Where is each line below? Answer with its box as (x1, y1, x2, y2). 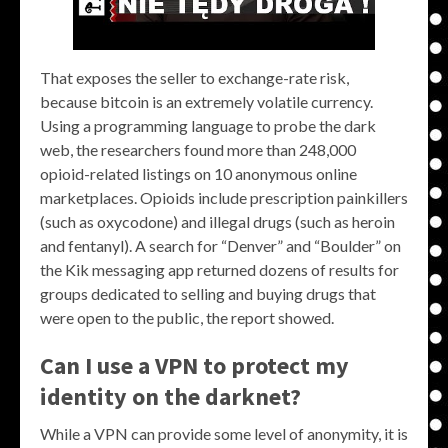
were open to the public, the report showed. (40, 307, 334, 327)
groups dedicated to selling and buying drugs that (40, 283, 376, 303)
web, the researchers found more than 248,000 (40, 139, 356, 159)
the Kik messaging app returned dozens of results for (40, 259, 399, 279)
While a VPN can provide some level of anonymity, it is (40, 423, 408, 443)
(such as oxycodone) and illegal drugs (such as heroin (40, 211, 395, 231)
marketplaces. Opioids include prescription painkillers (40, 187, 408, 207)
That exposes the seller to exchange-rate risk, (40, 67, 349, 87)
